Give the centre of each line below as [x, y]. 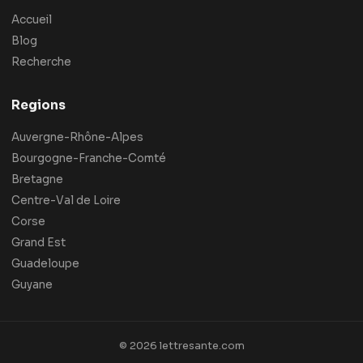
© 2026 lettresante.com [181, 346]
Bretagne [37, 179]
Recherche [41, 62]
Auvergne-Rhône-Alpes [77, 137]
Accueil [32, 19]
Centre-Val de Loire [66, 200]
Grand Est [38, 242]
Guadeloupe [45, 263]
